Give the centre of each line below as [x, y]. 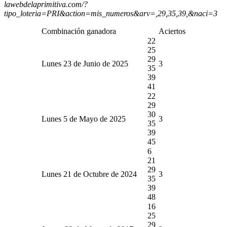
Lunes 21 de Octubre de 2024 [89, 174]
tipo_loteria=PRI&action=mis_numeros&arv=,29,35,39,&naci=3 [111, 13]
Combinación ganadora [79, 31]
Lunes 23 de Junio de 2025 [85, 63]
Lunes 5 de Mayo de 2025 [84, 119]
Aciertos [172, 31]
